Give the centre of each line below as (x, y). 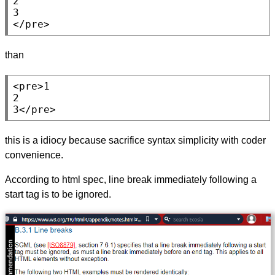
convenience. (34, 155)
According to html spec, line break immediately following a (131, 179)
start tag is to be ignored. (58, 194)
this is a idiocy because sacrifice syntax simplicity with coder (135, 140)
